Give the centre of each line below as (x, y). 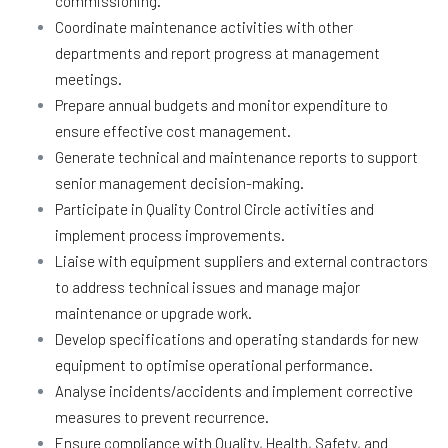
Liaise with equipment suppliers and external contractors (241, 260)
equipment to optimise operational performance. (214, 364)
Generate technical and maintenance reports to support (236, 156)
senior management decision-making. (179, 182)
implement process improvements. (170, 234)
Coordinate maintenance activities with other (204, 26)
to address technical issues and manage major (207, 286)
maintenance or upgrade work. (153, 312)
